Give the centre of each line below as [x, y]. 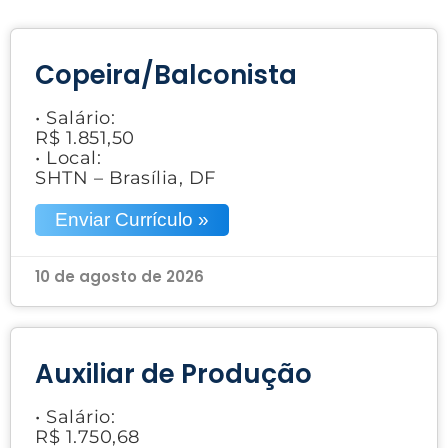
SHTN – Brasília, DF [125, 177]
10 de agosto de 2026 [119, 276]
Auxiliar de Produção [173, 373]
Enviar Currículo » [132, 219]
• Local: [68, 157]
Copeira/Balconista [166, 74]
